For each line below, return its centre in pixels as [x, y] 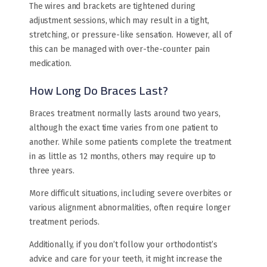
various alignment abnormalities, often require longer [130, 208]
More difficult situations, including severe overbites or [131, 194]
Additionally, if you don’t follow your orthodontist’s [124, 245]
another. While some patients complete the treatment [131, 142]
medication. [50, 64]
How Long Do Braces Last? [99, 91]
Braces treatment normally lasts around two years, [125, 114]
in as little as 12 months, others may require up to [123, 157]
